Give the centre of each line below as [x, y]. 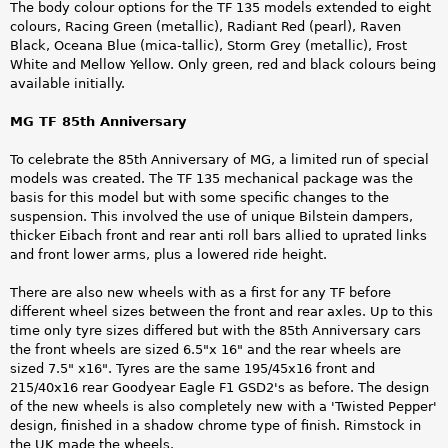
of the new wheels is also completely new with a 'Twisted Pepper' [223, 407]
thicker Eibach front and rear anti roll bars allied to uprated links [218, 236]
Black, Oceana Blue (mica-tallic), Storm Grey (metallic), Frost [208, 45]
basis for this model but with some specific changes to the [199, 198]
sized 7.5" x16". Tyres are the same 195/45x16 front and [192, 369]
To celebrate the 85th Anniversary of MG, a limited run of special [219, 160]
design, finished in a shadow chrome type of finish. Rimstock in [215, 426]
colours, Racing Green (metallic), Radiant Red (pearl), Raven [205, 26]
